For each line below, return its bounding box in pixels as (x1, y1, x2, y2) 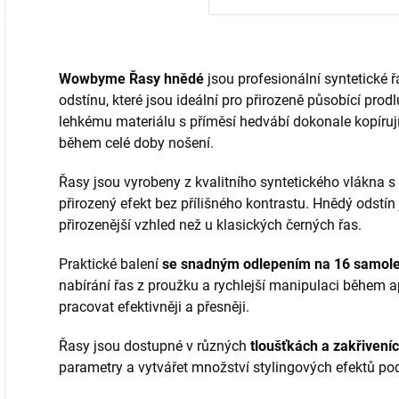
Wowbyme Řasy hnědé (59, 69, 204, 87)
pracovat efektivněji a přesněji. (59, 297, 249, 315)
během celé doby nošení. (59, 134, 214, 151)
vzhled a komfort (211, 19, 304, 34)
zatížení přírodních (31, 5, 133, 20)
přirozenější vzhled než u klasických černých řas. (59, 216, 362, 233)
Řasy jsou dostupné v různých (59, 337, 250, 354)
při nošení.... (211, 39, 279, 54)
